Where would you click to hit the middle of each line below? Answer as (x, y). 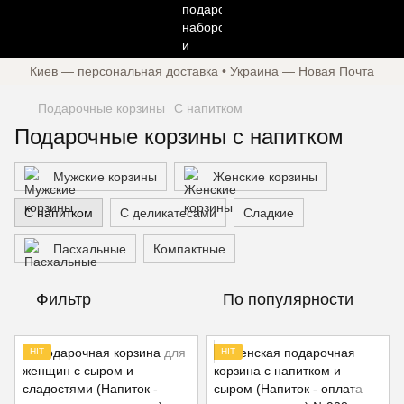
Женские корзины (265, 177)
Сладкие (269, 213)
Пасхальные (90, 249)
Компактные (189, 249)
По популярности (288, 299)
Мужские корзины (105, 177)
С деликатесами (168, 213)
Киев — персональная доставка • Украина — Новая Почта (202, 71)
